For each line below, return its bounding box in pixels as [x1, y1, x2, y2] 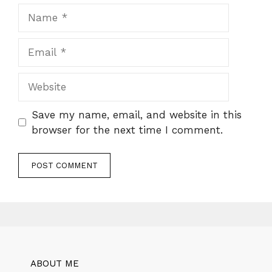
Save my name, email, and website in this [31, 108, 242, 121]
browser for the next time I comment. [31, 123, 223, 136]
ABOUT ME [30, 258, 79, 270]
